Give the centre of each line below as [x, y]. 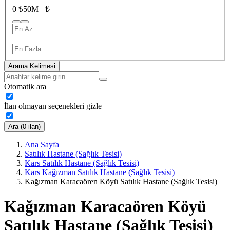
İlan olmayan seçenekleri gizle [53, 106]
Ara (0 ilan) [24, 126]
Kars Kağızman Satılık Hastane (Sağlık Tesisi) [100, 172]
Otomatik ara [25, 86]
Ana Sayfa [42, 144]
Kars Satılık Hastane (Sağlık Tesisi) [82, 163]
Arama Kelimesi [32, 66]
